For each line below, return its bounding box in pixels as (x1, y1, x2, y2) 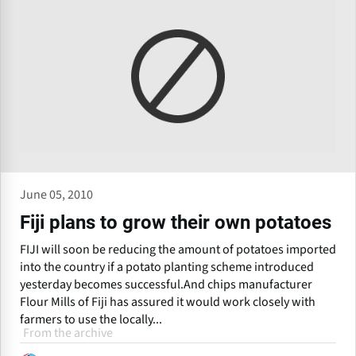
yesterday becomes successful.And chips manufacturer (20, 275, 312, 293)
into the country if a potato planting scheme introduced (20, 257, 314, 276)
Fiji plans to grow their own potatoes (20, 211, 331, 234)
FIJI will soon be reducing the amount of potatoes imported (20, 240, 336, 258)
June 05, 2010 (20, 185, 93, 203)
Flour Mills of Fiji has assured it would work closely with (20, 292, 315, 311)
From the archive (23, 323, 113, 342)
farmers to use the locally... (20, 310, 162, 328)
